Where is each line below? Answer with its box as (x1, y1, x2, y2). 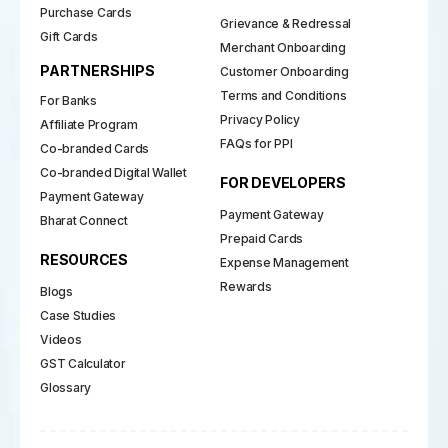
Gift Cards (40, 28, 98, 44)
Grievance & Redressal (220, 15, 352, 31)
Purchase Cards (40, 4, 132, 20)
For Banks (40, 92, 97, 108)
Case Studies (40, 307, 116, 323)
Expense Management (220, 254, 349, 270)
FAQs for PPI (220, 135, 293, 151)
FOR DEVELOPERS (220, 173, 346, 191)
